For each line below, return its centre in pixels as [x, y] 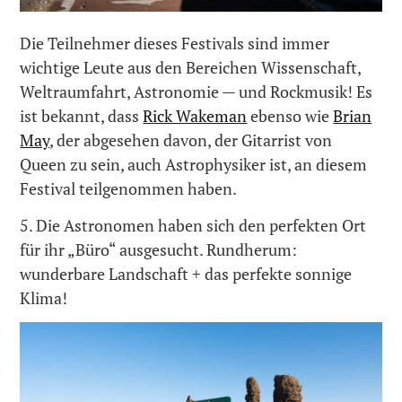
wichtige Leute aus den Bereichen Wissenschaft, [191, 68]
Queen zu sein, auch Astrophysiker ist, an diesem [194, 165]
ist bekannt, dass [82, 116]
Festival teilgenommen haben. [129, 189]
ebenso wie [290, 116]
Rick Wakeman [195, 116]
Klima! [44, 297]
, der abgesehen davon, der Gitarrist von [191, 140]
